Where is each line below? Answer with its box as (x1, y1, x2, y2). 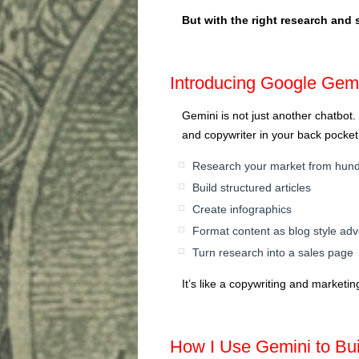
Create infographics (192, 202, 292, 216)
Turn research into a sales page (192, 245, 353, 259)
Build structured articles (192, 180, 311, 194)
